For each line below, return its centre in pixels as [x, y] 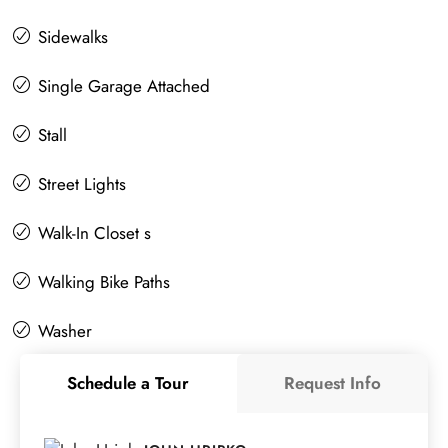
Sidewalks [73, 36]
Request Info [332, 382]
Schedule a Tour [128, 382]
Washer [65, 330]
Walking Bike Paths [104, 281]
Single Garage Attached [124, 85]
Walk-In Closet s [94, 232]
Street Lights [82, 183]
